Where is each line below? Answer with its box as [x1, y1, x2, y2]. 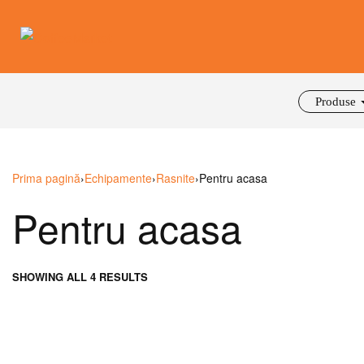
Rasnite [156, 170, 195, 186]
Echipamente [84, 170, 152, 186]
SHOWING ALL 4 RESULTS [12, 269, 148, 284]
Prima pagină [12, 170, 80, 186]
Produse [315, 95, 356, 108]
